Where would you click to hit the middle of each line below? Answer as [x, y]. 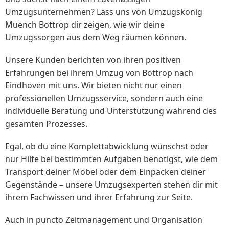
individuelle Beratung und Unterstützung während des [111, 111]
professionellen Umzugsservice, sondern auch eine [104, 98]
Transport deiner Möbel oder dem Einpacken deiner [106, 172]
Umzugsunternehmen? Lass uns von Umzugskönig [104, 12]
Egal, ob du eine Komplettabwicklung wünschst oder [107, 146]
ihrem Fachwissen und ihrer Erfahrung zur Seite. [99, 198]
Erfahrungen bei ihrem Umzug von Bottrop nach [99, 72]
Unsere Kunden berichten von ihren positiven [93, 60]
